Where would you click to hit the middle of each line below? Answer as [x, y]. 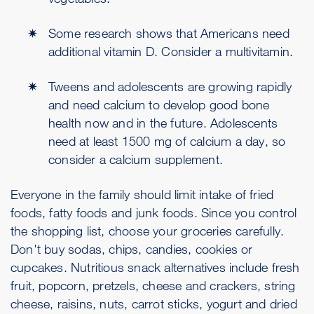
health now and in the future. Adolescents [163, 123]
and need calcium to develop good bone [159, 104]
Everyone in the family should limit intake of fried [142, 194]
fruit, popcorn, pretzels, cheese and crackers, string [153, 285]
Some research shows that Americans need [169, 33]
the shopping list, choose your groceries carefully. [148, 231]
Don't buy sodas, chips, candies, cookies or [132, 249]
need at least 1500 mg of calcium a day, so [167, 141]
